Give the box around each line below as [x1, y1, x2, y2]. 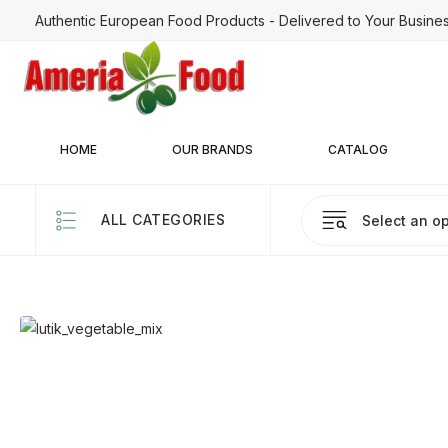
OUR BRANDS [172, 142, 253, 157]
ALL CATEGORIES [101, 211, 225, 228]
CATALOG [328, 142, 388, 157]
